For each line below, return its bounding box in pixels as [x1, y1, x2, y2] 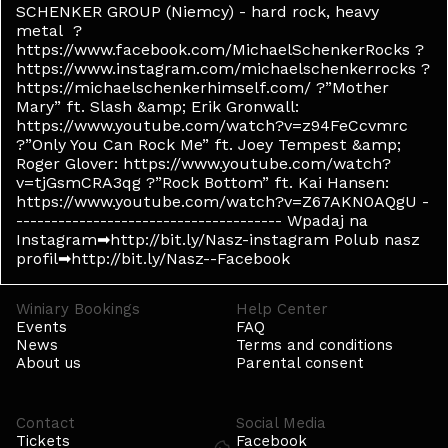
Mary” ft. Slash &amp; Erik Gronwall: [16, 97, 299, 116]
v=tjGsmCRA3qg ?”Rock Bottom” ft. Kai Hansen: [16, 173, 389, 192]
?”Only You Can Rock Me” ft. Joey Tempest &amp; [16, 135, 401, 154]
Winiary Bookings [16, 300, 140, 318]
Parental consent [236, 354, 364, 372]
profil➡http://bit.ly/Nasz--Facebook [16, 249, 290, 268]
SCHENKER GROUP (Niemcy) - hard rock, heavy [16, 2, 379, 21]
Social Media [236, 414, 326, 432]
